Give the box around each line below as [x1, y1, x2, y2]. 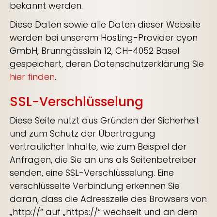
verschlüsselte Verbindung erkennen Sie [10, 180, 180, 192]
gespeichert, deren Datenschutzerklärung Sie [10, 58, 204, 70]
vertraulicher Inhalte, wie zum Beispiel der [10, 140, 186, 153]
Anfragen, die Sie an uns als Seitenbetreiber [10, 154, 197, 166]
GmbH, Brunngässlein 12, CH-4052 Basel [10, 45, 179, 57]
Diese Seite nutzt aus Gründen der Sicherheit [10, 114, 199, 126]
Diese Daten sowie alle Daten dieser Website [10, 18, 201, 31]
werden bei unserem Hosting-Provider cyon [10, 31, 198, 44]
